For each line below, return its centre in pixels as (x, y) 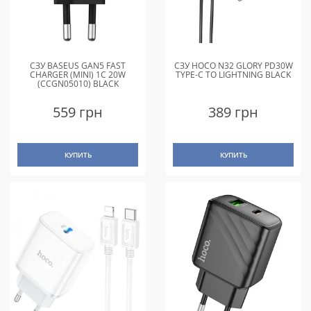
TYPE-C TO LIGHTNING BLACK (233, 75)
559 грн (78, 112)
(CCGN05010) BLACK (78, 84)
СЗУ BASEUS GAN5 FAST (78, 66)
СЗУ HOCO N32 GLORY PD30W (233, 66)
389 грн (233, 112)
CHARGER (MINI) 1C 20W (78, 75)
